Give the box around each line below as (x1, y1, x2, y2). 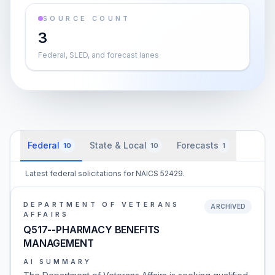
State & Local (90, 140, 147, 150)
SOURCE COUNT (43, 14, 131, 23)
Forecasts (177, 140, 219, 150)
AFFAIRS (23, 210, 69, 219)
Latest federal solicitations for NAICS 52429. (25, 169, 185, 178)
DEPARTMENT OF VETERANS (23, 200, 180, 209)
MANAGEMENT (23, 237, 94, 249)
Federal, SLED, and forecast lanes (38, 50, 159, 60)
